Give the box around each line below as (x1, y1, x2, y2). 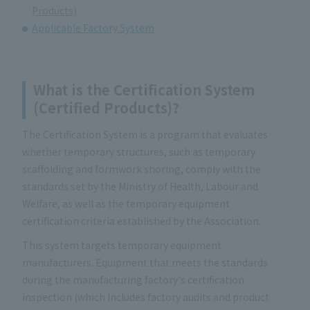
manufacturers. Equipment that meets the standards (22, 255, 268, 270)
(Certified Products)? (33, 97, 179, 118)
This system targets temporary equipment (22, 238, 221, 253)
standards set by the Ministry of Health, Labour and (22, 179, 258, 193)
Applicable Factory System (32, 20, 154, 35)
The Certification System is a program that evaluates (22, 127, 268, 141)
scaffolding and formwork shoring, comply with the (22, 161, 261, 176)
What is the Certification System (33, 79, 255, 100)
